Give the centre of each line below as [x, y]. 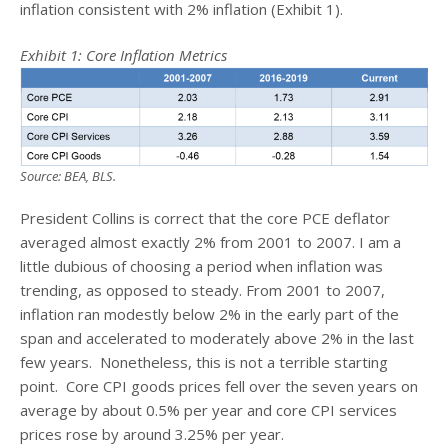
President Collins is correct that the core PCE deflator [205, 218]
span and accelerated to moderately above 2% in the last [217, 338]
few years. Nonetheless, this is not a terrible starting [204, 362]
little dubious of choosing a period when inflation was [201, 266]
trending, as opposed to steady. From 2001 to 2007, [202, 290]
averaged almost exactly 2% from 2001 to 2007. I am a [210, 242]
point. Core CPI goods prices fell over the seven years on [219, 386]
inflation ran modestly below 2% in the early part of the [209, 314]
